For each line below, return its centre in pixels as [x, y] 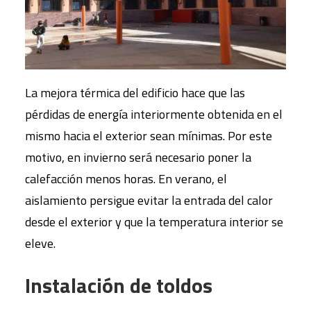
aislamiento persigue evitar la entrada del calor [149, 201]
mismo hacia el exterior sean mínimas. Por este [149, 136]
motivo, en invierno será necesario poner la [138, 158]
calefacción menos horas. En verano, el [126, 179]
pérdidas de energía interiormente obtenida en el [154, 115]
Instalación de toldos [119, 286]
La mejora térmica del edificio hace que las [135, 93]
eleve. [40, 244]
